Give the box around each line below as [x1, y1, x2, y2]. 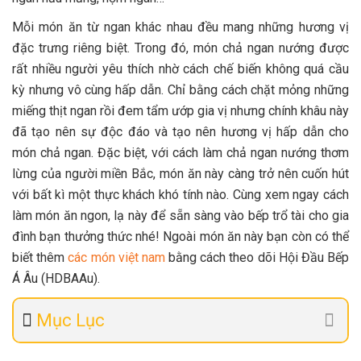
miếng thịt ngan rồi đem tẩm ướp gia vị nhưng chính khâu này [12, 103, 349, 119]
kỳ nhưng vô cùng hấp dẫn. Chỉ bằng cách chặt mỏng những [12, 82, 349, 98]
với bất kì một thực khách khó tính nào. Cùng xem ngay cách [12, 187, 349, 203]
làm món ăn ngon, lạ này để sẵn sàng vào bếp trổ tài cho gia [12, 208, 349, 224]
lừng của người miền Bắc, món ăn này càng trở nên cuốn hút [12, 166, 349, 182]
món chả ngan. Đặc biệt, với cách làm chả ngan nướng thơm [12, 145, 349, 161]
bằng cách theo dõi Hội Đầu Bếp [164, 250, 350, 266]
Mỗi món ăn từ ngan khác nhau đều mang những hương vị [12, 19, 349, 35]
